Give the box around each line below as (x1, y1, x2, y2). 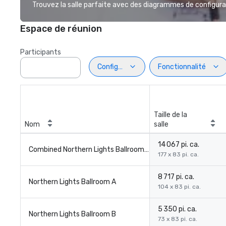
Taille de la (154, 110, 187, 119)
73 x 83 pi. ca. (158, 215, 197, 222)
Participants (20, 48, 61, 56)
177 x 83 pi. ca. (158, 151, 199, 158)
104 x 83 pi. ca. (158, 183, 201, 190)
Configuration (97, 62, 142, 71)
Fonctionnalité (158, 62, 206, 71)
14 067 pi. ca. (158, 140, 199, 149)
